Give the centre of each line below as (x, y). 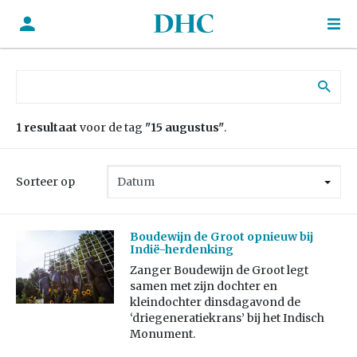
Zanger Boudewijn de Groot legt (219, 271)
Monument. (162, 334)
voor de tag (111, 127)
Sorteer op (45, 182)
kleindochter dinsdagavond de (215, 302)
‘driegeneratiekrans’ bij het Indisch (227, 318)
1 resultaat (47, 127)
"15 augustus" (184, 127)
